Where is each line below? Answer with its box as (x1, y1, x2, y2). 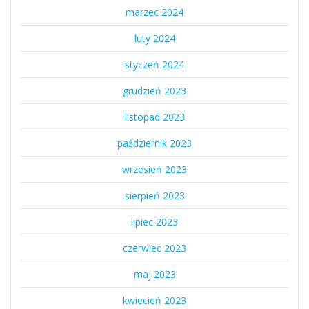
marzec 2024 (126, 6, 183, 19)
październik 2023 (117, 137, 192, 150)
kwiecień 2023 (123, 294, 186, 308)
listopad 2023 (124, 110, 185, 124)
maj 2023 (133, 268, 176, 281)
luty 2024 (134, 32, 175, 46)
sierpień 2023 (124, 189, 185, 203)
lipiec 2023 (131, 215, 178, 229)
